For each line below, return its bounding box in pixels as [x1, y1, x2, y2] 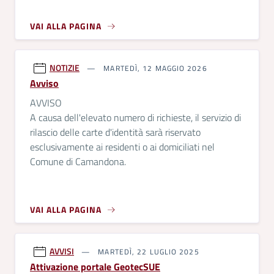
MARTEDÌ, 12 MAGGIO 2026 [101, 62, 207, 74]
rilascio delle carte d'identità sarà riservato [30, 125, 201, 139]
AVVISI [50, 245, 74, 257]
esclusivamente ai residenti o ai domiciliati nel [30, 139, 215, 154]
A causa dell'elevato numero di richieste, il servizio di [30, 110, 241, 125]
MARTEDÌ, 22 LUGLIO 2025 [95, 246, 199, 257]
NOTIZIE [50, 61, 80, 74]
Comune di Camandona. [30, 154, 126, 169]
